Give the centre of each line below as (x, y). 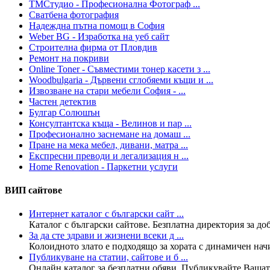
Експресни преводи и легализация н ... (109, 155)
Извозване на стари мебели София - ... (107, 90)
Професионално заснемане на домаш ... (110, 134)
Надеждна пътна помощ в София (97, 25)
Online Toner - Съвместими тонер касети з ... (120, 69)
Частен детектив (63, 101)
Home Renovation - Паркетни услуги (103, 166)
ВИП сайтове (33, 190)
